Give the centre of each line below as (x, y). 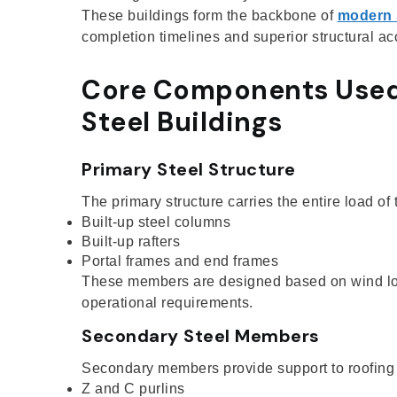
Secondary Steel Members (201, 335)
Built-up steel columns (156, 222)
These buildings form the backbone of (210, 15)
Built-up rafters (131, 241)
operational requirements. (167, 302)
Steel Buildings (182, 121)
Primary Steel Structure (189, 169)
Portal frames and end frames (180, 261)
